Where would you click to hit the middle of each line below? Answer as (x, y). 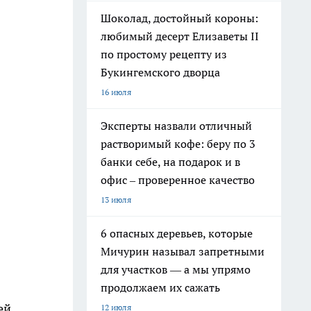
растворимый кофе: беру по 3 (178, 144)
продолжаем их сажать (160, 287)
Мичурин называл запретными (183, 251)
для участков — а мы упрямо (176, 269)
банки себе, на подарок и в (170, 162)
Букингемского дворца (160, 72)
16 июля (116, 92)
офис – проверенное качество (178, 180)
